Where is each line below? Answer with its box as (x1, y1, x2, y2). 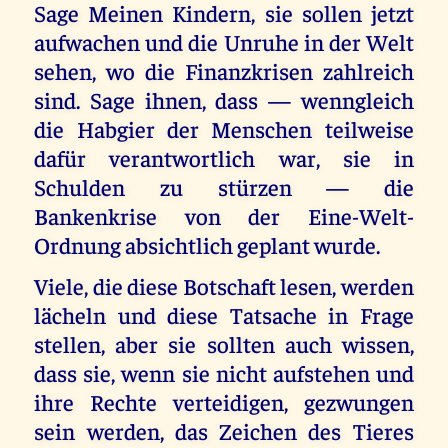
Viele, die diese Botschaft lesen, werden (34, 270, 414, 300)
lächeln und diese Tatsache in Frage (34, 299, 414, 329)
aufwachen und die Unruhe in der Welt (34, 27, 414, 57)
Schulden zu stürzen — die (34, 172, 414, 202)
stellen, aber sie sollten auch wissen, (34, 328, 414, 358)
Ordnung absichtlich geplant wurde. (34, 230, 381, 260)
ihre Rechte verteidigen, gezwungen (34, 386, 414, 416)
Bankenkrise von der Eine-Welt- (34, 201, 414, 231)
